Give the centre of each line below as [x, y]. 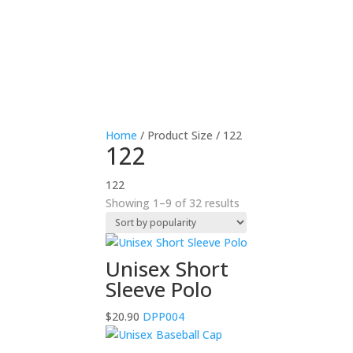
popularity [265, 238]
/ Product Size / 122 [190, 135]
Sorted [256, 202]
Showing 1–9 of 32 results [173, 203]
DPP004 [162, 316]
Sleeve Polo [159, 289]
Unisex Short [167, 268]
